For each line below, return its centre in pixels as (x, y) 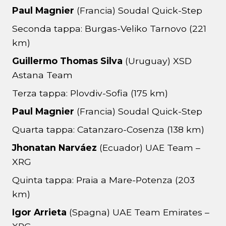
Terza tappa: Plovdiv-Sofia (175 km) (90, 93)
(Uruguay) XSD (157, 61)
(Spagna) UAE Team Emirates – (138, 212)
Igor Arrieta (39, 212)
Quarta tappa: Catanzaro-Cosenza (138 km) (108, 130)
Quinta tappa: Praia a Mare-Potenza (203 (103, 180)
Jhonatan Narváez (56, 148)
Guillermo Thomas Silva (67, 61)
